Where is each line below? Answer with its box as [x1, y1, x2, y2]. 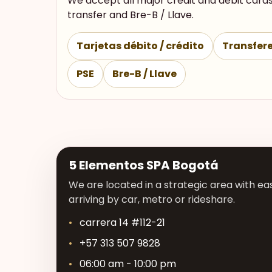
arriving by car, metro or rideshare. [69, 192, 235, 206]
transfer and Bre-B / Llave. [67, 7, 194, 22]
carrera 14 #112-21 [80, 215, 165, 229]
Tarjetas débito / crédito [76, 38, 204, 53]
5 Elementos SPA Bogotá [69, 156, 219, 174]
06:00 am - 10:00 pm [80, 256, 176, 271]
